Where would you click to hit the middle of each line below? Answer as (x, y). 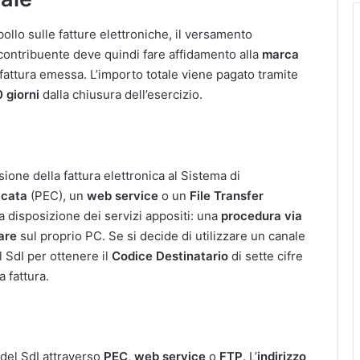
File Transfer (227, 195)
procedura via (262, 215)
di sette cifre (266, 256)
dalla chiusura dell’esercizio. (121, 94)
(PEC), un (57, 195)
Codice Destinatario (170, 256)
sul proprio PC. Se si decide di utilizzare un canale (161, 235)
